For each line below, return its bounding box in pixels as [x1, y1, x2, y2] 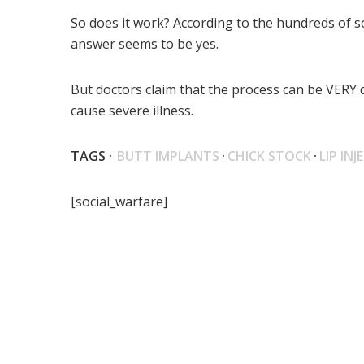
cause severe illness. [71, 102, 193, 120]
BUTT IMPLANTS [117, 147, 219, 166]
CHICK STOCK [227, 147, 311, 166]
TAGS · [71, 147, 112, 166]
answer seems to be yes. [71, 35, 219, 54]
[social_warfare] [71, 193, 167, 211]
